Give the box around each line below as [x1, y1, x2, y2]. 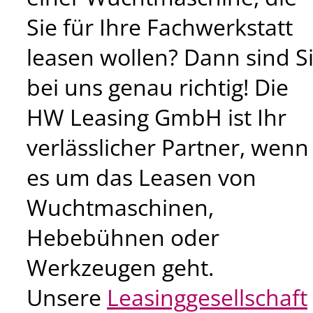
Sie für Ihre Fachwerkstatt [27, 11, 293, 42]
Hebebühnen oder [27, 221, 219, 252]
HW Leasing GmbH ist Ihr [27, 101, 286, 132]
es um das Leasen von [27, 161, 256, 192]
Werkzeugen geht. [27, 252, 214, 282]
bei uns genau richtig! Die [27, 71, 289, 102]
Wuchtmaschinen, [27, 191, 214, 222]
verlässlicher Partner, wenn [27, 131, 309, 162]
